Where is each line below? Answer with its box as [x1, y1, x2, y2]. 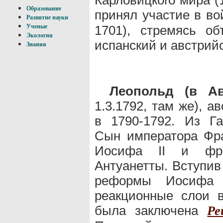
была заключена [95, 203, 208, 218]
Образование [26, 5, 61, 12]
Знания [26, 41, 46, 48]
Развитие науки [26, 14, 68, 21]
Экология [26, 32, 53, 39]
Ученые [26, 23, 47, 30]
